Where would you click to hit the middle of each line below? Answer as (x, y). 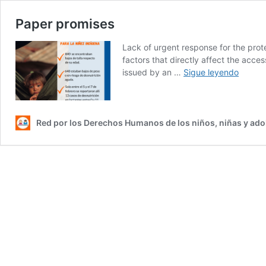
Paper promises (65, 24)
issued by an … (153, 72)
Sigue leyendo (211, 72)
